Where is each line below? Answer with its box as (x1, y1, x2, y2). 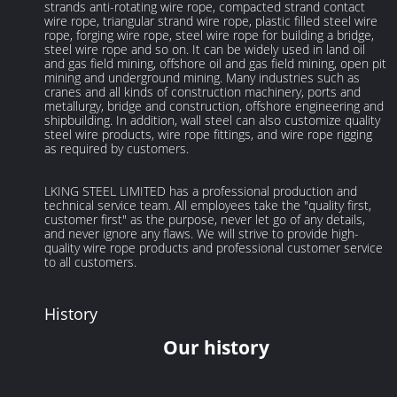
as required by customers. (44, 140, 190, 158)
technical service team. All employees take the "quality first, (44, 197, 372, 214)
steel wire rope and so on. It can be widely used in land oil (44, 41, 366, 58)
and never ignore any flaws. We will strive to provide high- (44, 225, 360, 243)
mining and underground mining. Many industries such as (44, 69, 361, 87)
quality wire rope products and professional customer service (44, 239, 384, 257)
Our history (162, 335, 269, 361)
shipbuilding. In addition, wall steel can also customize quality (44, 112, 381, 129)
